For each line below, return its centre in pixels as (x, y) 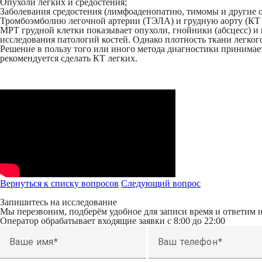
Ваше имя (32, 242)
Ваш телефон (188, 242)
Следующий (146, 183)
